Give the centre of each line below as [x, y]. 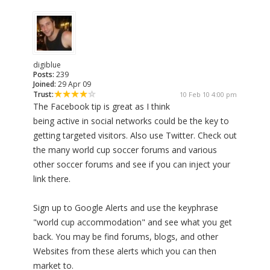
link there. [52, 179]
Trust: [43, 95]
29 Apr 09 [74, 84]
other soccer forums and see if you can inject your [132, 165]
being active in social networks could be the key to [131, 121]
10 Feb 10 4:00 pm [208, 95]
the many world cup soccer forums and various [125, 150]
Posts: [44, 75]
